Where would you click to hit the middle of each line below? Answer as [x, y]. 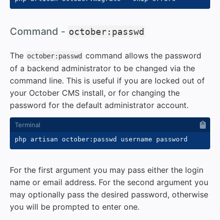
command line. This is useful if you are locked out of [107, 80]
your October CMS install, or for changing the [95, 93]
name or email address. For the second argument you [109, 182]
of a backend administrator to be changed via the [102, 68]
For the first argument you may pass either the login [107, 170]
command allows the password [142, 55]
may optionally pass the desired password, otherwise [109, 194]
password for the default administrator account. [99, 105]
